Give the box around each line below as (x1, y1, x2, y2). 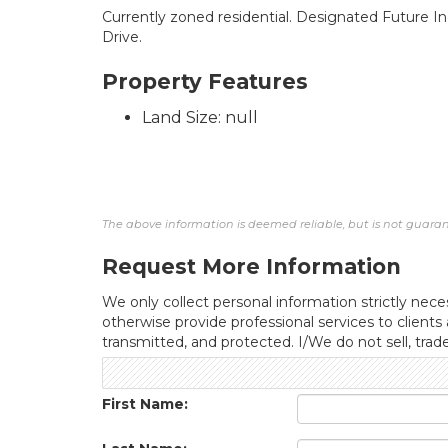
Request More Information (102, 254, 401, 279)
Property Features (102, 69, 308, 94)
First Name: (102, 395, 188, 413)
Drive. (102, 28, 142, 46)
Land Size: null (142, 108, 258, 127)
